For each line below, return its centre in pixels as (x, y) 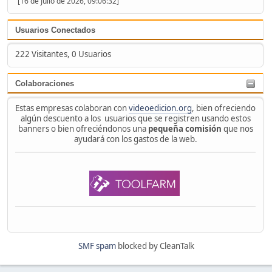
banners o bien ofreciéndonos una (83, 128)
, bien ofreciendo (224, 108)
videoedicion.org (160, 108)
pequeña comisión (185, 128)
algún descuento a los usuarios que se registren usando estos (135, 118)
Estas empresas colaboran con (72, 108)
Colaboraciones (45, 84)
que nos (237, 128)
